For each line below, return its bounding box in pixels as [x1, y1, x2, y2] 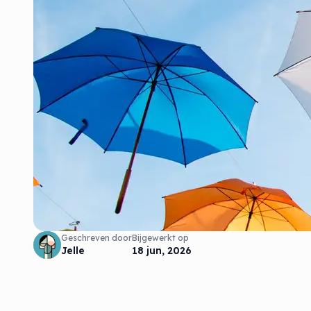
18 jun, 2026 [132, 244, 192, 257]
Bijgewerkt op [132, 233, 189, 243]
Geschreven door [61, 233, 132, 243]
